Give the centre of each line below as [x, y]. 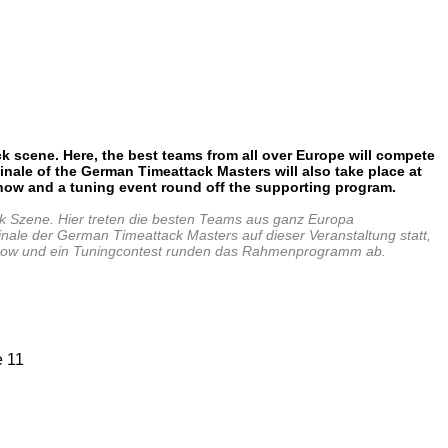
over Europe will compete [348, 154]
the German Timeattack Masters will [178, 170]
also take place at [362, 170]
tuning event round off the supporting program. [233, 186]
